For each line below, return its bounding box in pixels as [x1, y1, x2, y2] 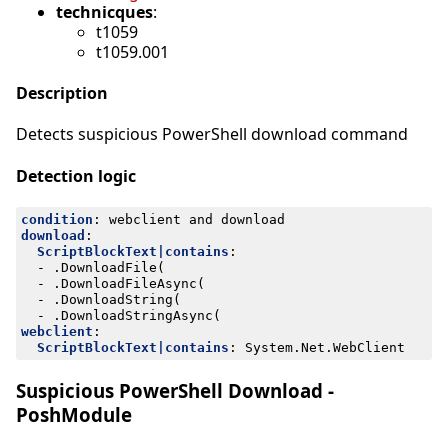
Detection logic [16, 164, 136, 187]
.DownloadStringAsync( [52, 307, 221, 323]
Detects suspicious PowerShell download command [16, 123, 408, 146]
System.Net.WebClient [244, 339, 405, 355]
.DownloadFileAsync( [52, 275, 205, 291]
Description [16, 81, 108, 104]
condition [20, 211, 93, 227]
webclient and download [108, 211, 285, 227]
